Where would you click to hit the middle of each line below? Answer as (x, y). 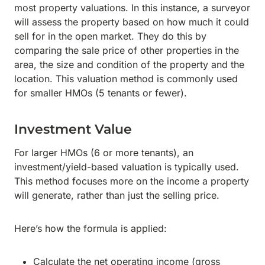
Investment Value (73, 129)
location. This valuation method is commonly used (126, 79)
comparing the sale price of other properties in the (127, 50)
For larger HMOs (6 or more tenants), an (104, 153)
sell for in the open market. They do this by (110, 36)
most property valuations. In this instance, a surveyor (132, 8)
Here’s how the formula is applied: (91, 228)
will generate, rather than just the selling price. (118, 195)
